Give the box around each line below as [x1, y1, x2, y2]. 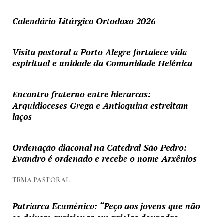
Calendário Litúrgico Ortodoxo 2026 [12, 15, 155, 27]
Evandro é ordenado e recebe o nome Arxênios [12, 153, 197, 165]
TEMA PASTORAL [12, 176, 70, 185]
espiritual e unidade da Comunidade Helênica [12, 57, 192, 69]
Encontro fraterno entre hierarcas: [12, 88, 151, 100]
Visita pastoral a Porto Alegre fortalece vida [12, 46, 187, 58]
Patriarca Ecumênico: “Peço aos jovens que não [12, 200, 200, 212]
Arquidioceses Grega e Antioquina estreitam [12, 99, 188, 111]
